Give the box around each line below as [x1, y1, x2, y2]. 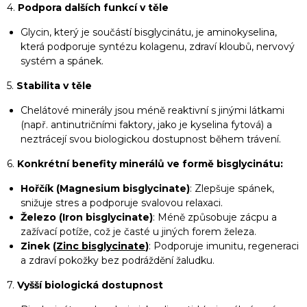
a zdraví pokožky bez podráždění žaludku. [21, 254, 214, 267]
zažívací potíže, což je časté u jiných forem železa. [21, 225, 256, 238]
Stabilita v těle [16, 79, 92, 92]
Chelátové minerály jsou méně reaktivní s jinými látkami [21, 104, 284, 116]
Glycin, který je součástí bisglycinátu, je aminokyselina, [21, 26, 277, 38]
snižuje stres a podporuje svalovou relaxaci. [21, 197, 223, 209]
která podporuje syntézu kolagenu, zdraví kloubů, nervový [21, 40, 295, 53]
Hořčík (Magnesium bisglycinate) [21, 182, 190, 195]
